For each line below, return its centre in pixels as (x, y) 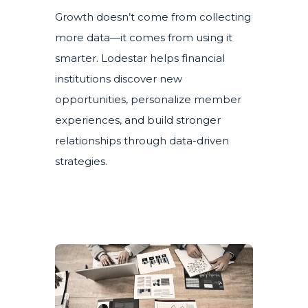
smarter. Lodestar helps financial (140, 58)
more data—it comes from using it (144, 37)
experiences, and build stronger (138, 120)
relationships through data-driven (142, 140)
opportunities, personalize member (148, 99)
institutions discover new (119, 78)
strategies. (81, 161)
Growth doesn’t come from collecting (153, 16)
